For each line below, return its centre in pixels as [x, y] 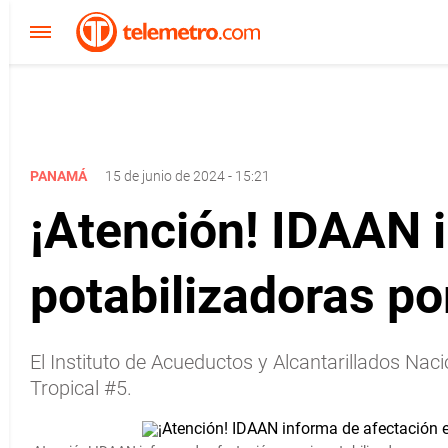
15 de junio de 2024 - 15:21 [187, 176]
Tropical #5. [81, 388]
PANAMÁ [60, 176]
